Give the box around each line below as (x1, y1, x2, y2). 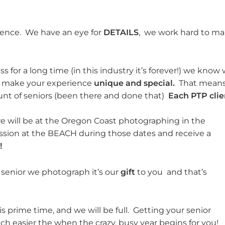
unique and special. (94, 78, 177, 88)
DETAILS (103, 27, 139, 37)
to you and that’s (137, 167, 207, 177)
